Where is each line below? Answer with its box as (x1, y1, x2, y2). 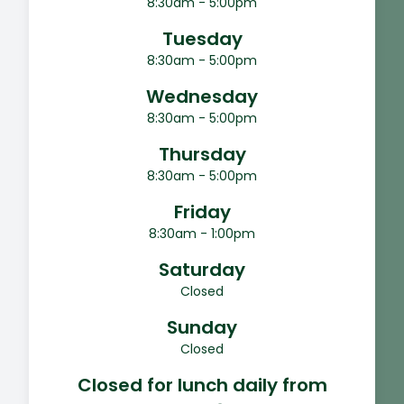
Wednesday (146, 84, 258, 110)
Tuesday (161, 26, 243, 52)
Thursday (158, 142, 246, 168)
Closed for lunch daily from (77, 372, 327, 399)
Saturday (159, 257, 245, 283)
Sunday (167, 315, 237, 341)
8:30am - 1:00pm (149, 225, 255, 243)
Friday (173, 199, 231, 225)
